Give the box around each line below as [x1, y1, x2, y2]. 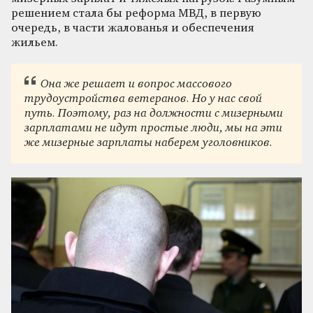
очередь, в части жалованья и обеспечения [11, 22, 254, 34]
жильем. [11, 36, 58, 49]
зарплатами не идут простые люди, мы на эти [24, 122, 283, 135]
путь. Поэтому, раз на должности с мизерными [24, 108, 284, 120]
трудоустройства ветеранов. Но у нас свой [24, 93, 263, 105]
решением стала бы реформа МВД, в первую [11, 7, 261, 20]
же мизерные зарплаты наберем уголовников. [24, 137, 273, 150]
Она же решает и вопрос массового [40, 78, 232, 91]
